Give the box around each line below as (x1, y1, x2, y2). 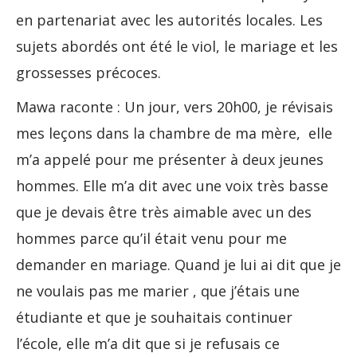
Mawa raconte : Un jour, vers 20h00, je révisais (16, 97, 333, 117)
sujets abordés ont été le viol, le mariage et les (16, 37, 338, 57)
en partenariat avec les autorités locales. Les (16, 10, 323, 30)
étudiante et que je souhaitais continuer (16, 308, 292, 328)
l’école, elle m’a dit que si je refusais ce (16, 334, 280, 354)
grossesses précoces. (16, 63, 161, 83)
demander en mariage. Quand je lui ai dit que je (16, 255, 341, 275)
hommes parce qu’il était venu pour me (16, 229, 287, 249)
